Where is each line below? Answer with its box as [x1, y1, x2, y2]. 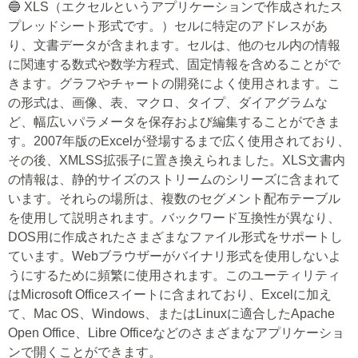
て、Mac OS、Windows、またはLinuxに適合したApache [8, 307, 335, 320]
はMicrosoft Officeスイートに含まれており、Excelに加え [8, 288, 332, 301]
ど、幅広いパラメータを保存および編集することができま [8, 115, 340, 129]
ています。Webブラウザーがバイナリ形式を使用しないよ [8, 249, 341, 263]
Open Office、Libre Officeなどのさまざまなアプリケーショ [8, 326, 344, 340]
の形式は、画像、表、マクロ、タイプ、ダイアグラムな [8, 96, 328, 109]
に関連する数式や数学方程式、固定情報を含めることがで [8, 58, 340, 71]
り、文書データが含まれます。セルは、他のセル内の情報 [8, 38, 340, 52]
